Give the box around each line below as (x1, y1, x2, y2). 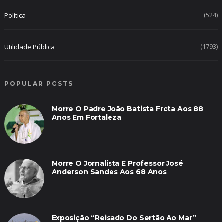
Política (4, 10, 26, 20)
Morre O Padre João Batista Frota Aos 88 (51, 104, 204, 113)
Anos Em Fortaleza (51, 112, 121, 122)
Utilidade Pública (4, 42, 55, 51)
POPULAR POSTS (4, 79, 73, 87)
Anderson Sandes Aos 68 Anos (51, 167, 166, 176)
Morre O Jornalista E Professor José (51, 158, 183, 167)
